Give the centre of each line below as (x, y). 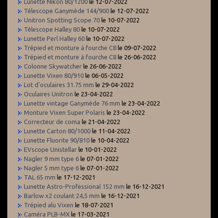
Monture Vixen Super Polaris (64, 112)
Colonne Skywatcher (53, 66)
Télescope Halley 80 (52, 29)
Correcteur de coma (52, 121)
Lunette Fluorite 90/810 (57, 140)
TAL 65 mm (40, 177)
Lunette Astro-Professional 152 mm (74, 186)
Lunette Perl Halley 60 (54, 38)
